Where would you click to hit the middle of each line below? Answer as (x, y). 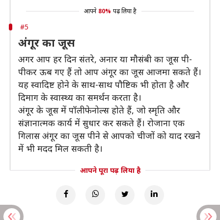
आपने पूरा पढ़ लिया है (110, 170)
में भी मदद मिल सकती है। (60, 148)
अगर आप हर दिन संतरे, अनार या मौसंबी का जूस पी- (105, 59)
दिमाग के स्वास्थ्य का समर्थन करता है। (80, 97)
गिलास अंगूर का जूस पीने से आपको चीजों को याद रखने (109, 136)
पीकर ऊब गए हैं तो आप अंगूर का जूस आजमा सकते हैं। (110, 72)
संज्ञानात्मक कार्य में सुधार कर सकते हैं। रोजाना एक (101, 123)
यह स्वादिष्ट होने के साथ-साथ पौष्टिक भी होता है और (104, 84)
